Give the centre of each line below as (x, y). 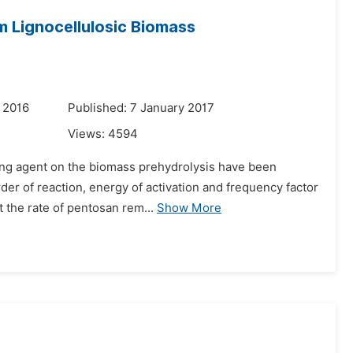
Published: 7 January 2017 (141, 108)
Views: (88, 134)
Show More (189, 208)
